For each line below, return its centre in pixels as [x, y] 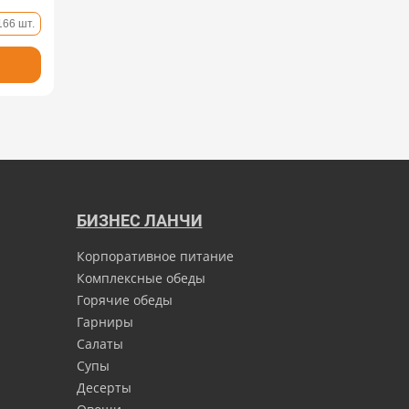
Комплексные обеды [141, 278]
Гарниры [105, 322]
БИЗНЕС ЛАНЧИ [139, 220]
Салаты [100, 344]
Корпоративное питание [155, 256]
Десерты [104, 388]
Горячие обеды [124, 300]
